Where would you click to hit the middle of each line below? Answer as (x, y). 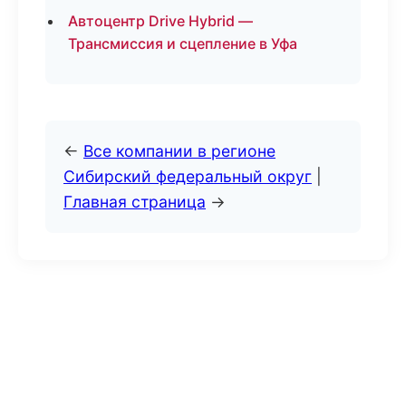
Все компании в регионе (179, 151)
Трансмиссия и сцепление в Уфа (183, 43)
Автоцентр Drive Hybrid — (160, 21)
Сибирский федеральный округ (188, 176)
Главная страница (135, 202)
